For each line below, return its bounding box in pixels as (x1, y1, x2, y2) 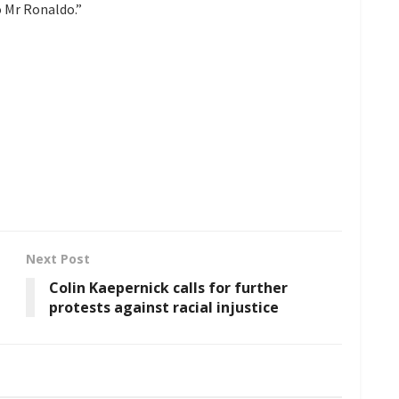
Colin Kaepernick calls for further (49, 277, 288, 297)
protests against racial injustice (49, 297, 279, 317)
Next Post (26, 249, 90, 267)
